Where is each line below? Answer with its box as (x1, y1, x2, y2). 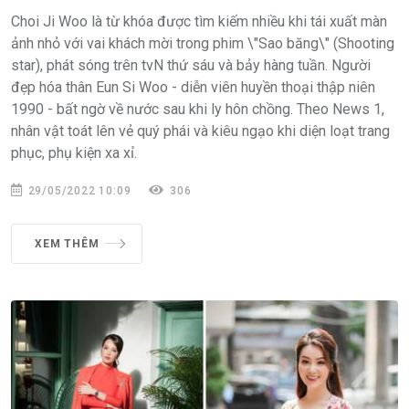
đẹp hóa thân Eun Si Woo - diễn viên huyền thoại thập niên (11, 78, 375, 96)
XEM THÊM (35, 236, 100, 250)
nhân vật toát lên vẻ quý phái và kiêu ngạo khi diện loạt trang (11, 121, 390, 140)
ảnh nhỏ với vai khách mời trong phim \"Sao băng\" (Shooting (11, 34, 394, 52)
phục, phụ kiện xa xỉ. (11, 143, 137, 162)
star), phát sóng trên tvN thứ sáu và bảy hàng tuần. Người (11, 56, 371, 74)
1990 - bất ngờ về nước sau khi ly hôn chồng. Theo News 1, (11, 100, 384, 118)
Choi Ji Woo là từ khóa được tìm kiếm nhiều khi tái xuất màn (11, 12, 387, 30)
